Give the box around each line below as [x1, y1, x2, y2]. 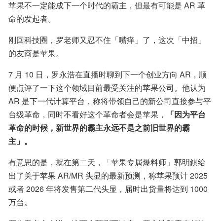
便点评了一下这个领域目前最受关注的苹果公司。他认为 [8, 82, 206, 94]
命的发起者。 [8, 13, 56, 25]
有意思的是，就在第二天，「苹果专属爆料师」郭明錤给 [8, 156, 206, 168]
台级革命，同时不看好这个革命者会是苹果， [8, 109, 166, 120]
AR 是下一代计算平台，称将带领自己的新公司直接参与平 [8, 95, 211, 107]
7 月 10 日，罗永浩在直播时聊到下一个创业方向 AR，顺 [8, 69, 207, 80]
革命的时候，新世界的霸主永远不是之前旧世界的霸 [8, 122, 190, 134]
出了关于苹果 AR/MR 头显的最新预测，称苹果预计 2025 [8, 170, 208, 182]
